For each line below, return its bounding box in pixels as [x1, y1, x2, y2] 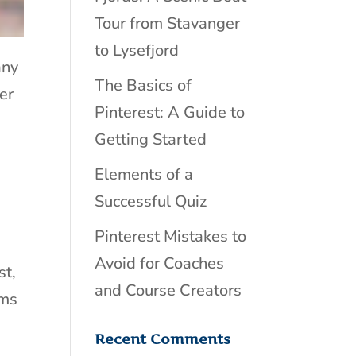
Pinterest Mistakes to [95, 226, 247, 247]
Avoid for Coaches [95, 253, 225, 274]
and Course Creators [95, 280, 242, 301]
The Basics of [95, 75, 192, 96]
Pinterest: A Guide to [95, 102, 246, 123]
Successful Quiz [95, 191, 207, 212]
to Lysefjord [95, 40, 180, 61]
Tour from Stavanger [95, 13, 241, 34]
